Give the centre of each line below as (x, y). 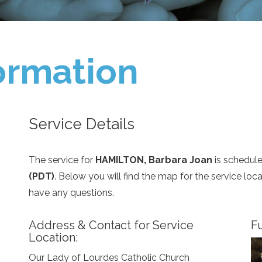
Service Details (81, 124)
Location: (53, 237)
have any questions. (71, 193)
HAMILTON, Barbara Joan (154, 160)
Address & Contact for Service (111, 225)
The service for (62, 160)
